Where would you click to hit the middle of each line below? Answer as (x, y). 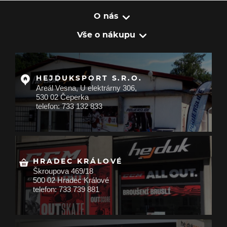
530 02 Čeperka (62, 97)
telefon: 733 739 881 (66, 190)
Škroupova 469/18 (63, 171)
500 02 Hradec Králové (71, 180)
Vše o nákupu (106, 35)
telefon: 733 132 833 (69, 106)
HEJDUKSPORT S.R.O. (89, 79)
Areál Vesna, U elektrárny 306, (86, 88)
